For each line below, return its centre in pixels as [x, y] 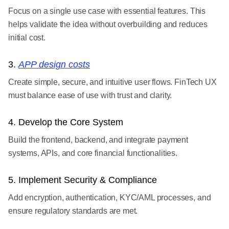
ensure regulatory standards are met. [73, 211]
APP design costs [54, 64]
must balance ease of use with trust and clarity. [90, 95]
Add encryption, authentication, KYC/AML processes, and [110, 198]
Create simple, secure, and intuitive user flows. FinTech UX [112, 82]
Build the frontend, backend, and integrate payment [98, 140]
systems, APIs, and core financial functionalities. [93, 153]
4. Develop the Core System [66, 122]
